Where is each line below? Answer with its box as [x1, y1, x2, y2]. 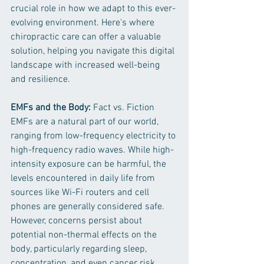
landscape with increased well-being [11, 60, 162, 72]
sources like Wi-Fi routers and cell [11, 187, 151, 199]
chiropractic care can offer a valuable [11, 31, 163, 44]
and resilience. [11, 74, 70, 86]
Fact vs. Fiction [91, 102, 154, 114]
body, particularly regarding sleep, [11, 243, 149, 256]
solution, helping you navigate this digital [11, 45, 177, 58]
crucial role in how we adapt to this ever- [11, 3, 176, 15]
